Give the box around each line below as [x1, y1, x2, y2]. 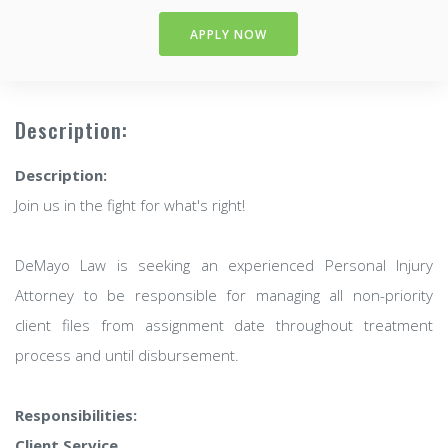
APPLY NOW [189, 26, 267, 43]
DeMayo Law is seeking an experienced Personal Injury [15, 255, 433, 275]
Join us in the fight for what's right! [15, 195, 245, 215]
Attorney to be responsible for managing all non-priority [15, 285, 433, 305]
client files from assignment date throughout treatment [15, 315, 433, 335]
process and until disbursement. [15, 345, 239, 365]
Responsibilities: [15, 405, 137, 425]
